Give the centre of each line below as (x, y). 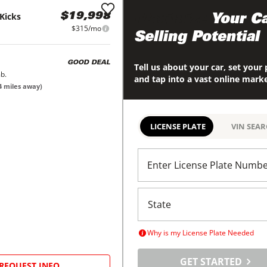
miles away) (22, 86)
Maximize (170, 21)
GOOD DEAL (89, 63)
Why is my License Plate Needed (200, 233)
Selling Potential (196, 38)
